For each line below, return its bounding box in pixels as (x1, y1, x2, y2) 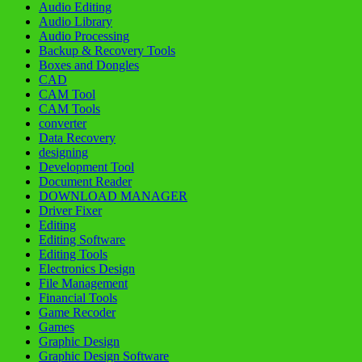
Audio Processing (39, 29, 129, 44)
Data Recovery (39, 131, 116, 145)
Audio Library (39, 15, 112, 29)
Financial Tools (39, 291, 117, 305)
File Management (39, 276, 128, 291)
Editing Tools (39, 247, 107, 262)
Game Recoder (39, 305, 116, 320)
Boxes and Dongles (39, 58, 139, 73)
